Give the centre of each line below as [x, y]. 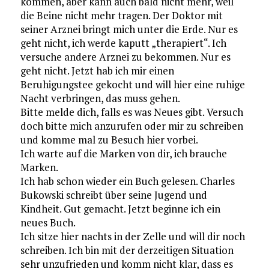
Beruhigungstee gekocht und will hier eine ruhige [132, 84]
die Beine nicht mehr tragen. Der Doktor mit [121, 15]
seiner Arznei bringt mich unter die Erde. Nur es [129, 29]
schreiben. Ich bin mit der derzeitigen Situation [127, 250]
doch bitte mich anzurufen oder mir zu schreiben [131, 126]
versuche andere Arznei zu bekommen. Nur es [125, 57]
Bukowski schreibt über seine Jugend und [113, 195]
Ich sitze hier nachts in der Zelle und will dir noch [132, 236]
